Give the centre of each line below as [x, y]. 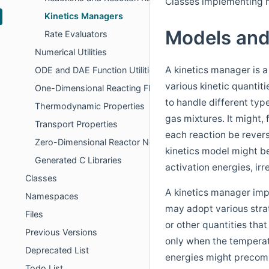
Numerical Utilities [71, 52]
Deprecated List [57, 250]
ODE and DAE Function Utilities [97, 70]
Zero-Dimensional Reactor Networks [108, 142]
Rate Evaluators [76, 34]
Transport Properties [76, 124]
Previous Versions [61, 232]
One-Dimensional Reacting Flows [101, 88]
